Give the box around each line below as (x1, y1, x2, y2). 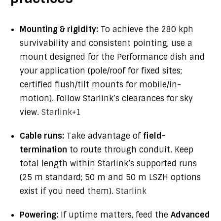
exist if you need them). (20, 186, 116, 196)
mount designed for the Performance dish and (20, 52, 205, 62)
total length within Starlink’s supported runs (20, 158, 197, 169)
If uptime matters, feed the (58, 210, 171, 220)
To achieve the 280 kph (98, 24, 193, 35)
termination (20, 145, 67, 155)
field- (143, 131, 166, 141)
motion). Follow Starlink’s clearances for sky (20, 93, 193, 104)
